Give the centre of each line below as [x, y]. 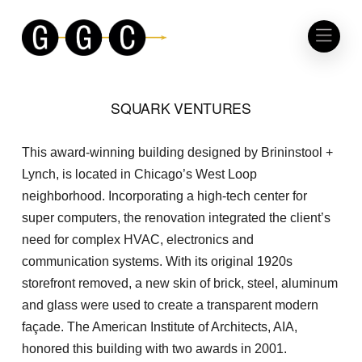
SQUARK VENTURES [181, 108]
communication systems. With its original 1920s [157, 261]
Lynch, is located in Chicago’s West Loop [139, 174]
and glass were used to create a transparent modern [170, 305]
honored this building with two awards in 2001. [154, 348]
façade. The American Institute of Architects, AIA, [159, 326]
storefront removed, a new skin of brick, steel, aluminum [179, 283]
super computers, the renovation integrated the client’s [176, 217]
